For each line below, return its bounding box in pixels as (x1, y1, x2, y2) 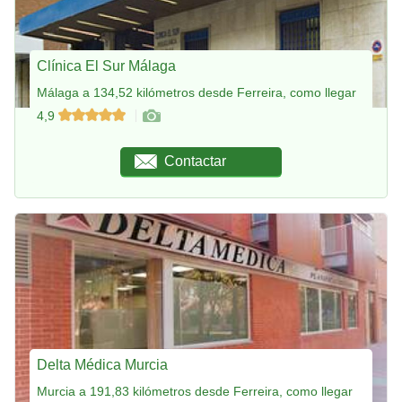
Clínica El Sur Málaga (37, 57, 176, 74)
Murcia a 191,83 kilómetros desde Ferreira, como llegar (37, 383, 353, 398)
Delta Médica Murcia (37, 356, 168, 372)
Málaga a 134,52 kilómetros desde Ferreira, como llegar (37, 84, 356, 100)
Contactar (164, 153, 227, 169)
